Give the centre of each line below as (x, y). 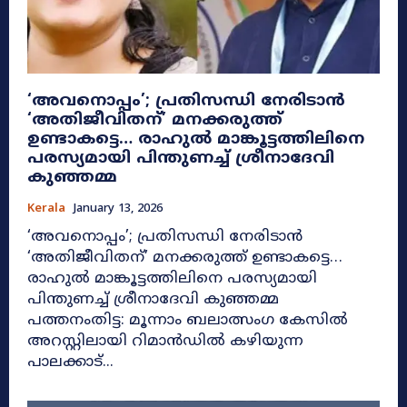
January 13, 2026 (118, 208)
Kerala (46, 208)
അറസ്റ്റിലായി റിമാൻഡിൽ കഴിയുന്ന (165, 341)
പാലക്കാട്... (70, 362)
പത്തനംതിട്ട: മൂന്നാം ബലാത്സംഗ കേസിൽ (188, 320)
